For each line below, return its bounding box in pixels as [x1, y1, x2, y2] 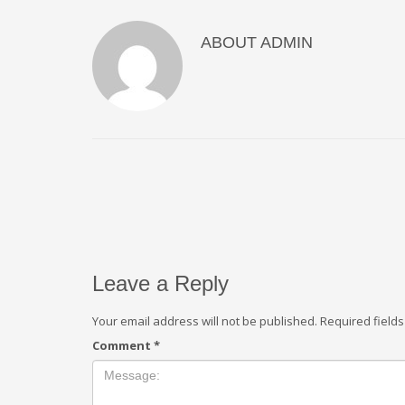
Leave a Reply [92, 271, 229, 296]
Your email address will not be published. [92, 313, 317, 329]
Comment [92, 337, 154, 353]
